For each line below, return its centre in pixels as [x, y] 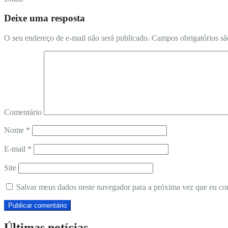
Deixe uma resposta [45, 18]
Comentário [23, 112]
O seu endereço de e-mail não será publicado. [77, 38]
